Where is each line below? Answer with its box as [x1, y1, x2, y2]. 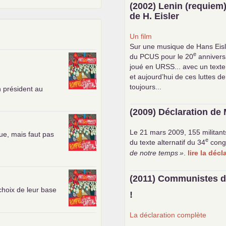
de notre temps [130, 148, 179, 157]
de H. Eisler [130, 11, 180, 21]
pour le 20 [159, 52, 194, 61]
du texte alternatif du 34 [130, 138, 206, 146]
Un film [130, 32, 152, 40]
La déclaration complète [130, 210, 207, 219]
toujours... [130, 82, 162, 91]
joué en [130, 62, 156, 71]
